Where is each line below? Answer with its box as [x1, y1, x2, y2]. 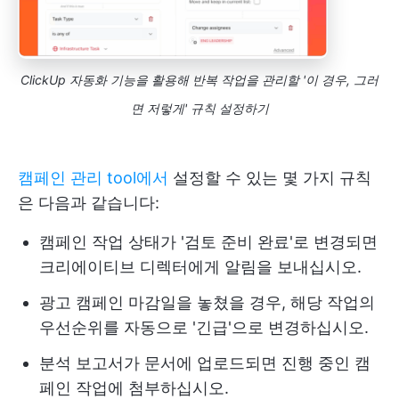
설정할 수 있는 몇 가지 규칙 [168, 167, 371, 187]
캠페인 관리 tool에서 [18, 167, 168, 187]
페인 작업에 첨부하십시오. [39, 378, 229, 397]
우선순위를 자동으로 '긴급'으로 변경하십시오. [39, 317, 369, 337]
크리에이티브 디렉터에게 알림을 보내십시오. [39, 256, 362, 276]
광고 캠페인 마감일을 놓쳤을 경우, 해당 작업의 [39, 292, 375, 312]
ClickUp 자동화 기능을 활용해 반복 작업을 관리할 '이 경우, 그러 [20, 71, 379, 87]
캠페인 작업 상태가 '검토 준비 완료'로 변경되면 [39, 232, 378, 251]
